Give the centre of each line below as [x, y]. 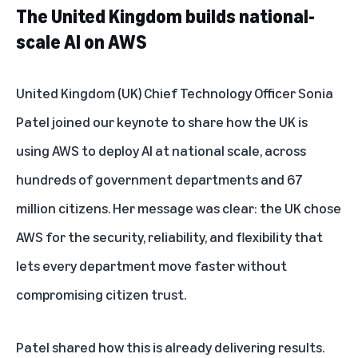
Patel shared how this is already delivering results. [170, 346]
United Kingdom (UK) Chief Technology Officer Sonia [175, 92]
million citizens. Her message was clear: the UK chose [179, 207]
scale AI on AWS [81, 41]
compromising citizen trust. [101, 294]
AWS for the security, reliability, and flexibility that [169, 236]
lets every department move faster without [151, 265]
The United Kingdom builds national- [165, 16]
